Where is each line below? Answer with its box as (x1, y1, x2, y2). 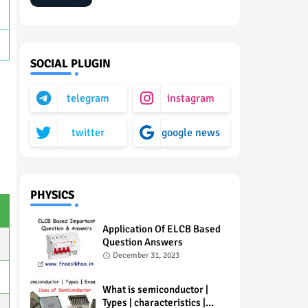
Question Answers (102, 236, 183, 248)
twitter (71, 126, 104, 140)
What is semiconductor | (102, 283, 208, 296)
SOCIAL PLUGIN (30, 56, 111, 71)
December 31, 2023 (112, 250, 179, 261)
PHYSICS (30, 188, 74, 202)
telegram (66, 91, 109, 105)
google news (162, 126, 220, 140)
